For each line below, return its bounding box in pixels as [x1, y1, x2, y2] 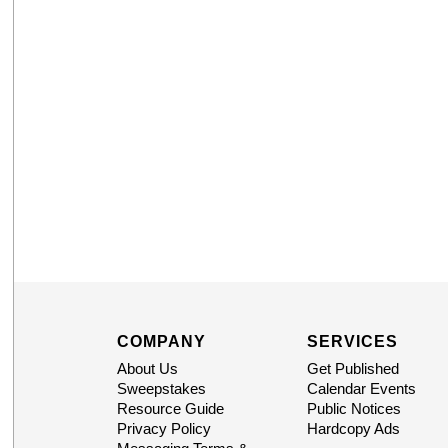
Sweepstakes [116, 380, 206, 398]
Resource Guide [116, 400, 224, 418]
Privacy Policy [116, 420, 211, 438]
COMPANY [116, 333, 206, 351]
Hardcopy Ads [306, 420, 400, 438]
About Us [116, 360, 178, 378]
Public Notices [306, 400, 401, 418]
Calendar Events [306, 380, 416, 398]
